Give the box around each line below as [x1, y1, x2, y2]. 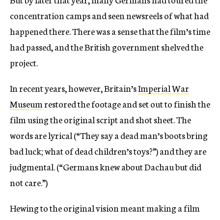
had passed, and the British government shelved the [10, 40, 203, 53]
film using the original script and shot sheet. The [10, 112, 191, 126]
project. [10, 55, 38, 69]
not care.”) [10, 175, 48, 189]
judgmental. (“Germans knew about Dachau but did [10, 160, 201, 173]
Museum [10, 97, 43, 110]
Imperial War [138, 81, 189, 94]
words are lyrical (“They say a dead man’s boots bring [10, 128, 208, 141]
